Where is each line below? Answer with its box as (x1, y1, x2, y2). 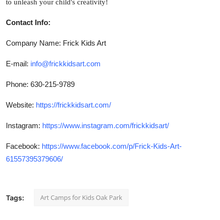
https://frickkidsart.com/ (36, 100, 111, 109)
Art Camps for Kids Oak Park (40, 192, 122, 202)
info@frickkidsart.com (30, 59, 103, 68)
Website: (6, 100, 36, 109)
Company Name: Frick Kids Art (6, 38, 106, 47)
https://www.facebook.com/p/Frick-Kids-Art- (42, 141, 182, 150)
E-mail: (6, 59, 30, 68)
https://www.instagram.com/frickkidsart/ (42, 121, 171, 130)
